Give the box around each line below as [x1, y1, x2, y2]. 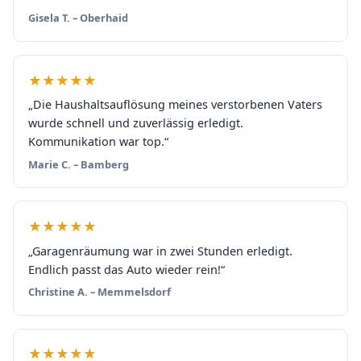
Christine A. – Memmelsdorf [27, 284, 171, 300]
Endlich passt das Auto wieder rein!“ [27, 261, 225, 277]
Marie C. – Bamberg [27, 156, 129, 172]
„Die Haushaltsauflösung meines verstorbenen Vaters [27, 97, 322, 113]
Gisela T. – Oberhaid [27, 10, 128, 26]
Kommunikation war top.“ [27, 134, 168, 150]
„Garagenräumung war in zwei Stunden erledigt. [27, 243, 293, 259]
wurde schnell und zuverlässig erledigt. [27, 115, 243, 131]
